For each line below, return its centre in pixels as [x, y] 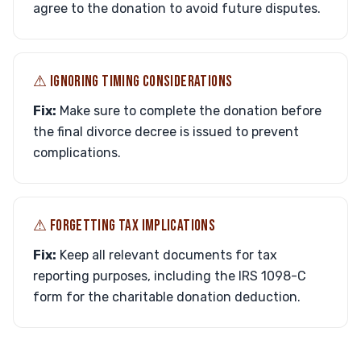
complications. [77, 153]
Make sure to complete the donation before [189, 111]
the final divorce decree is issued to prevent [166, 132]
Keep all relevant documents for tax [167, 255]
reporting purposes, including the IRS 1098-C [170, 276]
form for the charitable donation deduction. [167, 297]
